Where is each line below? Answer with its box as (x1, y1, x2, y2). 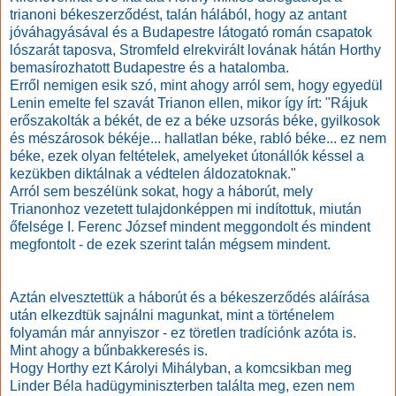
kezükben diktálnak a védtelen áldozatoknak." (10, 166, 296, 182)
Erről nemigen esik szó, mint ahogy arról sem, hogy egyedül (10, 78, 383, 94)
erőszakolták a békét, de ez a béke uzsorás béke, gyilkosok (10, 113, 380, 129)
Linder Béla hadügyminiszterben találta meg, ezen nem (10, 378, 354, 394)
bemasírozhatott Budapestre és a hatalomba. (10, 60, 289, 76)
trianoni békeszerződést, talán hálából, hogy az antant (10, 7, 346, 23)
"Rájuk (325, 95, 368, 111)
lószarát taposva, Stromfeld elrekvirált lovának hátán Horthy (10, 42, 381, 58)
